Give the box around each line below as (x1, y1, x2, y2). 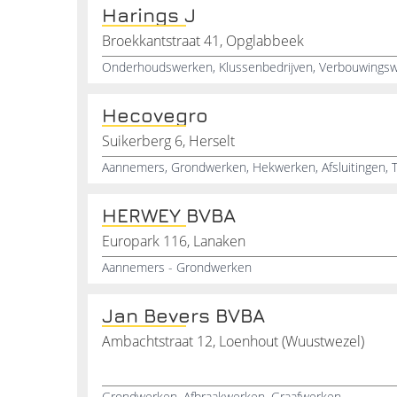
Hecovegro (102, 104, 208, 127)
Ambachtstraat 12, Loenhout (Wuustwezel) (102, 331, 364, 351)
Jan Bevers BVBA (102, 304, 265, 327)
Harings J (102, 4, 196, 27)
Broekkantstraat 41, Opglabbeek (102, 31, 304, 51)
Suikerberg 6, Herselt (102, 131, 235, 151)
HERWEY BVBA (102, 204, 236, 227)
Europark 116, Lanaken (102, 231, 245, 251)
